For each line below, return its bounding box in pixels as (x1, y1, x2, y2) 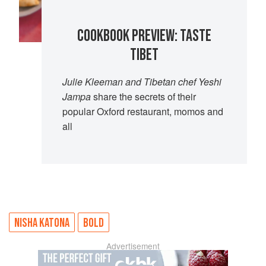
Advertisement (106, 239, 160, 252)
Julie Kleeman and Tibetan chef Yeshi (62, 75, 221, 89)
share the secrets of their (90, 90, 196, 104)
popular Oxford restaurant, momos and (62, 104, 223, 119)
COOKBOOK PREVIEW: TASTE (77, 26, 212, 46)
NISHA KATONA (14, 215, 69, 230)
